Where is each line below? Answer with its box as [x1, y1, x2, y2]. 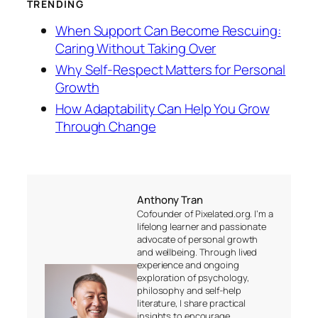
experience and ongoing [137, 258, 239, 272]
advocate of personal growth [137, 233, 258, 246]
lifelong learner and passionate [137, 220, 266, 234]
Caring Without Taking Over [55, 39, 216, 58]
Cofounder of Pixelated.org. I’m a [137, 207, 273, 221]
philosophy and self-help [137, 284, 241, 297]
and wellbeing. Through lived [137, 246, 258, 259]
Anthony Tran [137, 192, 203, 207]
